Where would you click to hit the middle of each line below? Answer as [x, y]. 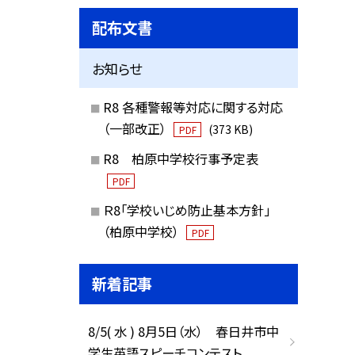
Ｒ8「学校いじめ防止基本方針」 [186, 210]
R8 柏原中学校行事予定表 [180, 158]
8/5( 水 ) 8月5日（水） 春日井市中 [183, 332]
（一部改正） [136, 129]
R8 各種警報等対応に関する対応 [193, 107]
